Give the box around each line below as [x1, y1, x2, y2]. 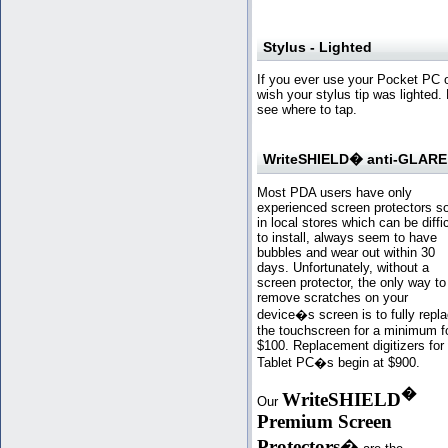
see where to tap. [257, 101, 357, 117]
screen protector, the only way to [257, 274, 446, 290]
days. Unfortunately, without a [257, 259, 429, 275]
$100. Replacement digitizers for [257, 337, 444, 353]
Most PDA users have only [257, 184, 412, 200]
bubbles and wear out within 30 [257, 244, 435, 260]
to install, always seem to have [257, 229, 437, 245]
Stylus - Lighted [263, 38, 372, 55]
